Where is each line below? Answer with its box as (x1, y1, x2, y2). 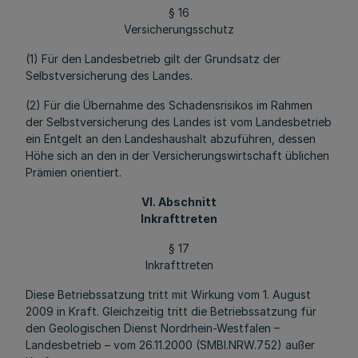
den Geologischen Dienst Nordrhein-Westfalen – (26, 321, 280, 335)
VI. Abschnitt (141, 195, 217, 209)
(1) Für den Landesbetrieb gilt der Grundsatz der (26, 52, 280, 66)
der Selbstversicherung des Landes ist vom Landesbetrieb (26, 115, 332, 129)
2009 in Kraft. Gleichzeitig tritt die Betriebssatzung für (26, 304, 316, 318)
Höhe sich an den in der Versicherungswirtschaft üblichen (26, 149, 329, 162)
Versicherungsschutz (124, 22, 234, 36)
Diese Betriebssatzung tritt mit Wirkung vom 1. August (26, 288, 311, 301)
